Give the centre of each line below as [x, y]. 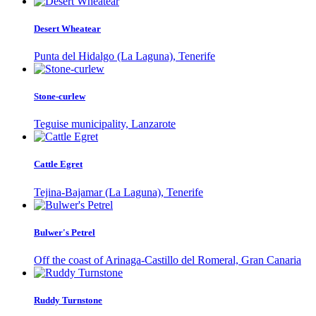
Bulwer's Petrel [65, 232]
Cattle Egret [58, 164]
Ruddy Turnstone [68, 300]
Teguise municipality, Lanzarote [105, 124]
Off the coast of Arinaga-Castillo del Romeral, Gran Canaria [168, 260]
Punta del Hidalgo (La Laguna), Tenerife [124, 56]
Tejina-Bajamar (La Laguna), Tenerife [119, 192]
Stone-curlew [60, 97]
